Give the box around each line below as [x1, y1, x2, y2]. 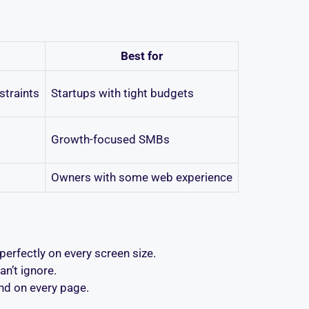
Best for [121, 49, 163, 63]
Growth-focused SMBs [51, 132, 170, 147]
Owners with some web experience [51, 170, 232, 185]
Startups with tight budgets [51, 86, 194, 101]
